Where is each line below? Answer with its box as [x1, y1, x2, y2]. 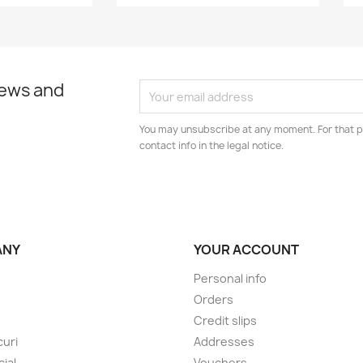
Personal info [194, 271, 267, 286]
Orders [194, 292, 233, 307]
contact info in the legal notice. [139, 139, 284, 152]
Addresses [194, 334, 254, 349]
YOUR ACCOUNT [194, 241, 299, 258]
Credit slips [194, 313, 257, 328]
